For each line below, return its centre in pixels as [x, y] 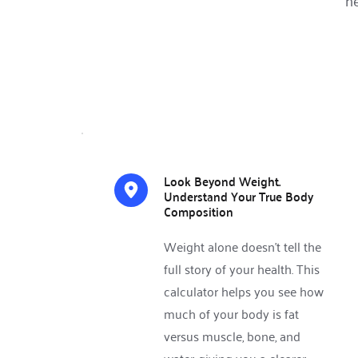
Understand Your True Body [239, 197]
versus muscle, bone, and [232, 336]
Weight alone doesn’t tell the [243, 247]
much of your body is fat [231, 314]
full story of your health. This [242, 269]
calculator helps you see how [244, 291]
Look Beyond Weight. [222, 181]
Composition [200, 212]
